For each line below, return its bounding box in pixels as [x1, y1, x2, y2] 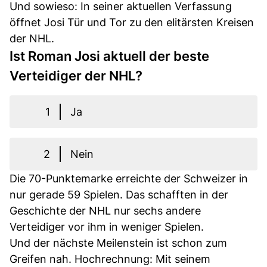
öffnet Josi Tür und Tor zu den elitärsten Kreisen [10, 16, 254, 29]
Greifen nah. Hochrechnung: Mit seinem [10, 253, 210, 266]
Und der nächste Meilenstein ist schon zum [10, 237, 227, 250]
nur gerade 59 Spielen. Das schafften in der [10, 188, 228, 201]
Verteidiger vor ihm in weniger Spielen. [10, 221, 204, 234]
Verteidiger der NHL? [10, 68, 142, 84]
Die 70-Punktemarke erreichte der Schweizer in [10, 172, 248, 185]
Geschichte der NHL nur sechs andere [10, 204, 201, 218]
